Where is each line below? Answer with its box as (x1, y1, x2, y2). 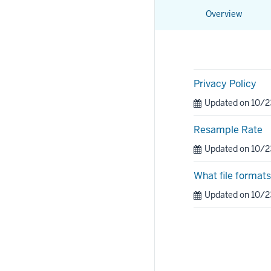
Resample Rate (194, 123, 263, 136)
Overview (206, 8, 243, 19)
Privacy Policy (194, 77, 256, 90)
